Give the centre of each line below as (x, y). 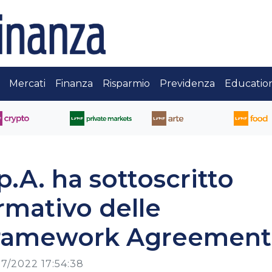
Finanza (74, 83)
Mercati (27, 83)
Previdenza (187, 83)
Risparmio (126, 83)
